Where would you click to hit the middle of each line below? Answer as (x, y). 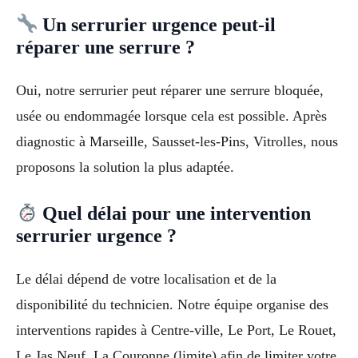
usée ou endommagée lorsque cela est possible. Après (171, 115)
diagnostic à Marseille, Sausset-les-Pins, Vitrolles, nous (177, 141)
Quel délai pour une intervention (175, 214)
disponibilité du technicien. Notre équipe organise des (172, 305)
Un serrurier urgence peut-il (157, 24)
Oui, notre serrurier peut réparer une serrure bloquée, (170, 90)
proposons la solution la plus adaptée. (125, 167)
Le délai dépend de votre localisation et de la (146, 279)
